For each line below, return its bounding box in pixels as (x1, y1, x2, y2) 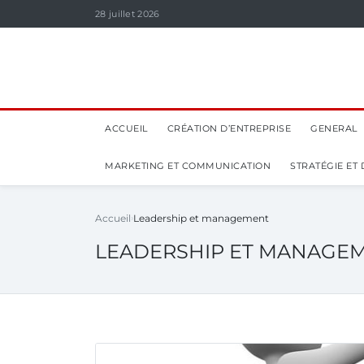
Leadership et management (133, 212, 269, 224)
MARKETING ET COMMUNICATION (105, 160, 271, 171)
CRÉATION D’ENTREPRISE (167, 123, 291, 134)
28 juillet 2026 (95, 8, 160, 19)
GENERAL (310, 123, 357, 134)
